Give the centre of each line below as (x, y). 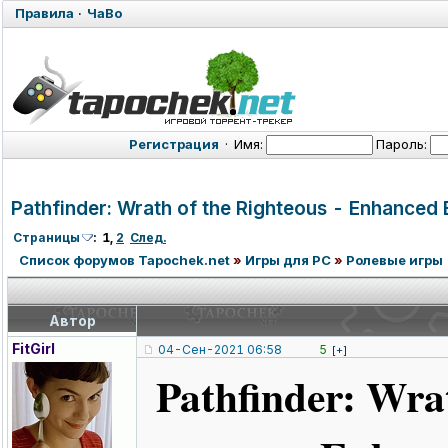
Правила (44, 13)
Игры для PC (288, 260)
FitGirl (33, 349)
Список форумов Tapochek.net (124, 260)
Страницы (46, 238)
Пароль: (401, 144)
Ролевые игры (394, 260)
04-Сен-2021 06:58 (220, 350)
